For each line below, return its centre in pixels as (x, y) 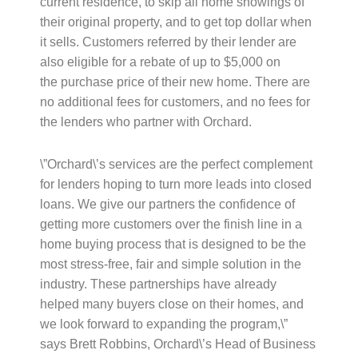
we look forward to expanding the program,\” (163, 324)
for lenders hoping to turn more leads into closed (175, 185)
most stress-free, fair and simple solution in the (170, 265)
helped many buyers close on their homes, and (171, 304)
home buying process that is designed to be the (173, 245)
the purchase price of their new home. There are (175, 82)
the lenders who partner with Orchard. (145, 122)
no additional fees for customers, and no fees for (175, 102)
